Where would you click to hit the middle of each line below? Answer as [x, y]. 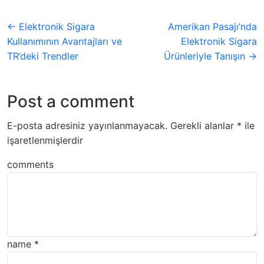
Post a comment [71, 101]
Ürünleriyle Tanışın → [210, 56]
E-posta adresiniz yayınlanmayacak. [87, 126]
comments [30, 164]
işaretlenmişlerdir [45, 140]
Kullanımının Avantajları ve [65, 41]
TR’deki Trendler [43, 56]
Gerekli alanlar [204, 126]
